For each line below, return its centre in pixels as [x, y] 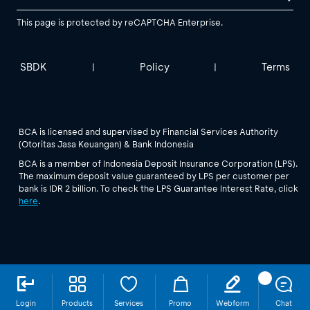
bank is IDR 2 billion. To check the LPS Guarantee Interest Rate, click [158, 188]
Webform [232, 303]
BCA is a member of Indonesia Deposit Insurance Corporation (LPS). [158, 163]
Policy [154, 66]
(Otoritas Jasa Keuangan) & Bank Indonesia [106, 144]
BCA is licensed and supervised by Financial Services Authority [148, 131]
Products [77, 303]
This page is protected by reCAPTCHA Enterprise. [120, 22]
